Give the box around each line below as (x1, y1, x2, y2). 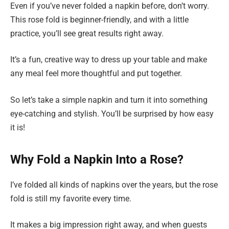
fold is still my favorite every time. (10, 193, 131, 203)
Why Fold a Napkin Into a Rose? (10, 152, 184, 167)
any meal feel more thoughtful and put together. (10, 68, 182, 79)
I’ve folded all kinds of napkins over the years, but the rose (10, 179, 218, 190)
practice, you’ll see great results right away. (10, 28, 164, 38)
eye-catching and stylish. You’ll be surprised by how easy (10, 108, 214, 119)
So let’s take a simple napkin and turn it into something (10, 95, 208, 105)
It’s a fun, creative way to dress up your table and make (10, 55, 207, 65)
